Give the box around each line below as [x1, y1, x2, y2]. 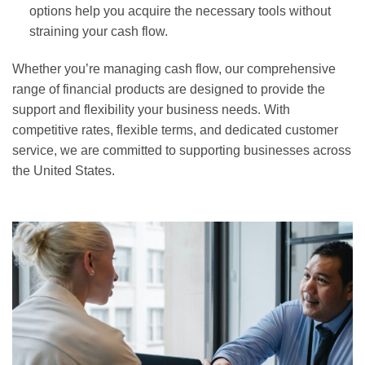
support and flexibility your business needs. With [12, 102, 290, 117]
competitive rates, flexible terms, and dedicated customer [12, 122, 338, 137]
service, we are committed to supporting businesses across [12, 143, 351, 157]
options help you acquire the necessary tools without [29, 3, 331, 18]
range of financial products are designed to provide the [12, 81, 325, 96]
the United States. [12, 163, 115, 178]
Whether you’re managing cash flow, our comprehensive [12, 61, 336, 76]
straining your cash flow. [29, 24, 168, 38]
